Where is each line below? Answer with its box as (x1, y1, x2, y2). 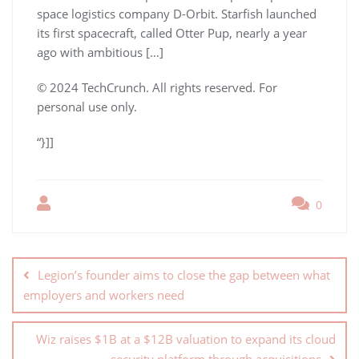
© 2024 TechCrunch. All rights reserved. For (37, 79, 277, 95)
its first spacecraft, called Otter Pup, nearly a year (37, 24, 307, 41)
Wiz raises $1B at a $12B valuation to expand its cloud (36, 330, 336, 347)
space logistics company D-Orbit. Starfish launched (37, 5, 317, 22)
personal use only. (37, 98, 137, 115)
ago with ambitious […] (37, 43, 163, 60)
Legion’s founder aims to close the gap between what (38, 266, 330, 283)
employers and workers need (23, 286, 184, 303)
